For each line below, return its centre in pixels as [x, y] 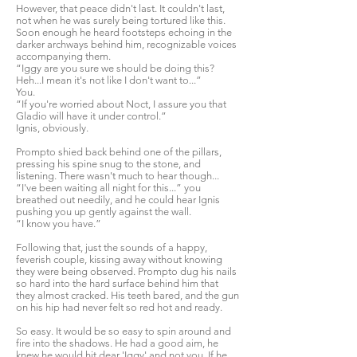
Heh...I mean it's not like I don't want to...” [109, 80]
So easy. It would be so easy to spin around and [124, 331]
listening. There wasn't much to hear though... [118, 176]
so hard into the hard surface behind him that [117, 283]
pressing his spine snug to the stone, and [108, 164]
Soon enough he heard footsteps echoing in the [124, 32]
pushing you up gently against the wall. [104, 212]
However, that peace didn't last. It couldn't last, [120, 8]
